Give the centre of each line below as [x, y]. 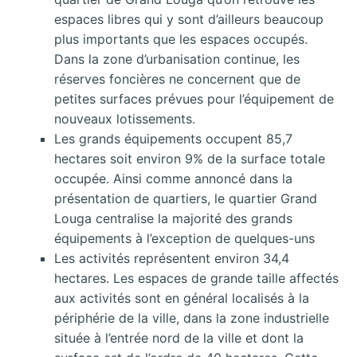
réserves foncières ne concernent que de [177, 78]
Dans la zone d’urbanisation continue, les [177, 59]
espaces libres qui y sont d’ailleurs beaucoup [189, 19]
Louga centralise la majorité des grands [173, 218]
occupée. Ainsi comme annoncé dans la [173, 178]
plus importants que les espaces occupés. [181, 39]
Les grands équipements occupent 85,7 [173, 138]
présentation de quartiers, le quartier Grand [186, 198]
